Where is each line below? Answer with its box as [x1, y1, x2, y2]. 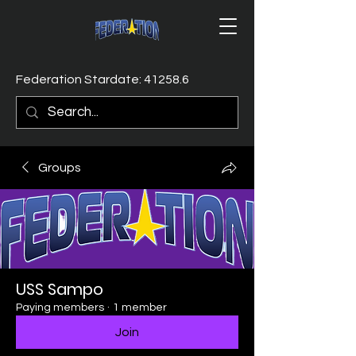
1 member [113, 302, 167, 313]
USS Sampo [16, 278, 103, 300]
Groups [38, 161, 81, 174]
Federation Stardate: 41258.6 [16, 73, 189, 86]
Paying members [16, 302, 104, 313]
